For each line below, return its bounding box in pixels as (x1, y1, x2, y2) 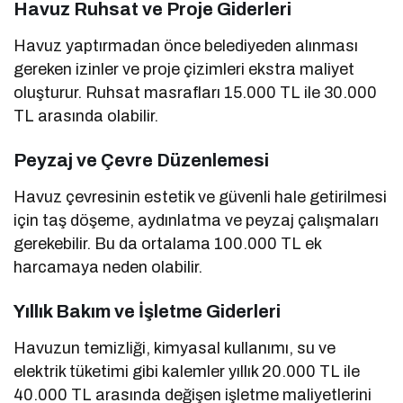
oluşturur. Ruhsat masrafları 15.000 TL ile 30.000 (13, 84, 378, 103)
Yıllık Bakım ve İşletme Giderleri (13, 301, 281, 322)
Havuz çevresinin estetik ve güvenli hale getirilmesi (13, 188, 388, 207)
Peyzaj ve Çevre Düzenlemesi (13, 150, 269, 171)
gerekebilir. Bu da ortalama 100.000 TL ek (13, 235, 322, 254)
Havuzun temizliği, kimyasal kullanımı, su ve (13, 339, 336, 358)
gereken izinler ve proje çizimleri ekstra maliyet (13, 60, 355, 79)
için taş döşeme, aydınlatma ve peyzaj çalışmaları (13, 211, 380, 230)
